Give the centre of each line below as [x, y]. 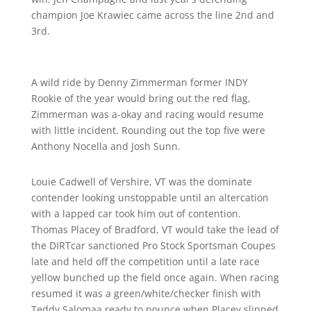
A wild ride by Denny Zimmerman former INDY [139, 82]
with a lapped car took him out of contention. [136, 213]
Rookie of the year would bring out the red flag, [141, 98]
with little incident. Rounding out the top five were [148, 130]
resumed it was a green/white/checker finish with [146, 293]
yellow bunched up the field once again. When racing [155, 277]
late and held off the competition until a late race [145, 261]
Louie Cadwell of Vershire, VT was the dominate [141, 182]
